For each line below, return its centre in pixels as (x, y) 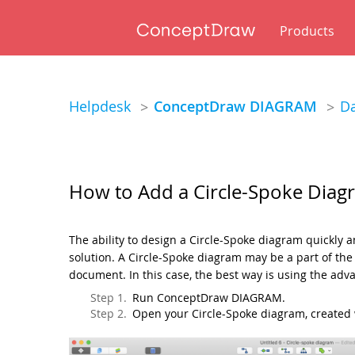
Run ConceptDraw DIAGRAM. (209, 298)
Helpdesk (100, 106)
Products (307, 31)
